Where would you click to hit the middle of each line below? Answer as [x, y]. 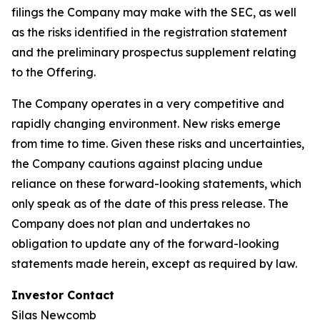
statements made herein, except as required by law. [154, 264]
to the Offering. [54, 72]
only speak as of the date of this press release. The [150, 204]
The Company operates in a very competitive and [148, 104]
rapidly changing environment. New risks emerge [146, 124]
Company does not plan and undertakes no [131, 224]
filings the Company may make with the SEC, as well [154, 12]
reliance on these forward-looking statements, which [156, 184]
